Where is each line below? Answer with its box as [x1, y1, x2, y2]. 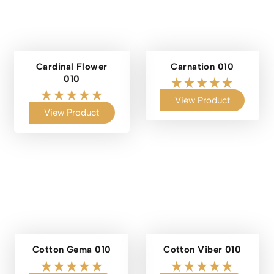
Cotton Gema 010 [32, 244, 111, 256]
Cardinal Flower [35, 61, 108, 72]
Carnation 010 [171, 61, 234, 72]
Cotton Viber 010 [163, 244, 242, 256]
